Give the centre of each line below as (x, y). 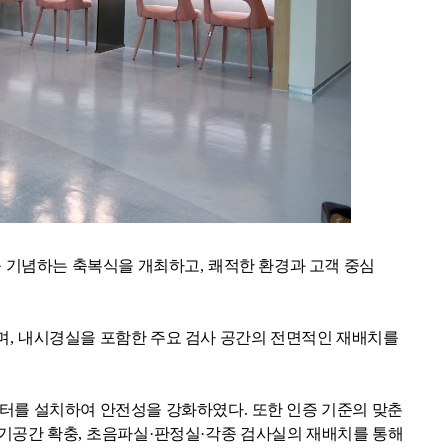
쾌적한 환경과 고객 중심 (291, 265)
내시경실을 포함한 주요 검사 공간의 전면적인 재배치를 (208, 337)
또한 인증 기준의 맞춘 (327, 409)
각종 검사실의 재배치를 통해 (304, 433)
